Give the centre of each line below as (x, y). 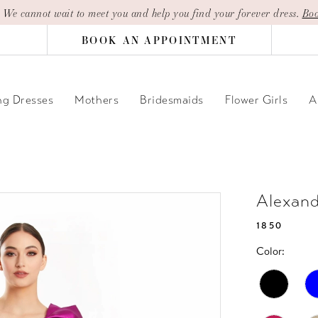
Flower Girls (256, 99)
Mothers (97, 99)
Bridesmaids (172, 99)
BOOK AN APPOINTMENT (159, 40)
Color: (270, 252)
